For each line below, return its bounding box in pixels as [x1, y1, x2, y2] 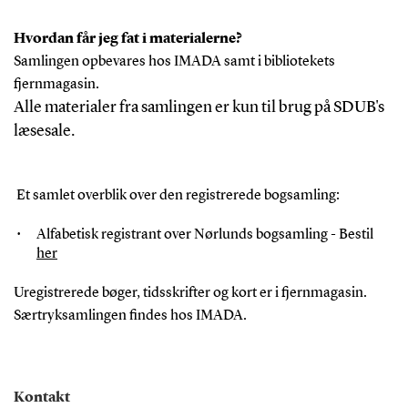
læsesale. [13, 122, 75, 139]
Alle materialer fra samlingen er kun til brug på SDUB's [13, 98, 384, 116]
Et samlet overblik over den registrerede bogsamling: [15, 188, 340, 203]
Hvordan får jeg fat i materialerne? [13, 31, 242, 46]
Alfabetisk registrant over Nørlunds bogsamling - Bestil [36, 227, 373, 242]
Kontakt [13, 390, 70, 405]
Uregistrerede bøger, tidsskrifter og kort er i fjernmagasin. [13, 285, 367, 301]
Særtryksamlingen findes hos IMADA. [13, 308, 247, 323]
